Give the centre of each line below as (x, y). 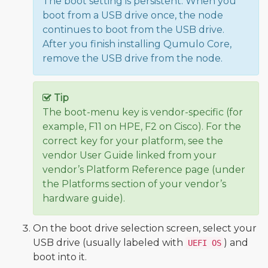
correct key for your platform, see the (133, 141)
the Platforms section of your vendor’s (134, 184)
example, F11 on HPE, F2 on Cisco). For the (142, 127)
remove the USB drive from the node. (133, 59)
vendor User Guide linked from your (130, 156)
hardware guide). (84, 199)
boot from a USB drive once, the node (133, 16)
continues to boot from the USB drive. (133, 30)
